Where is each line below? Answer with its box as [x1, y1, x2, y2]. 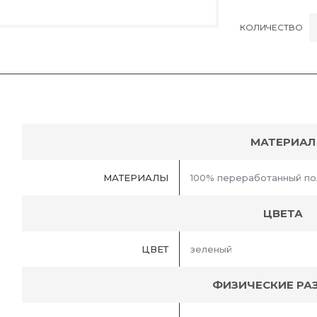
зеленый [190, 243, 232, 255]
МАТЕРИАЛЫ [103, 172, 168, 184]
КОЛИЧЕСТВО [240, 21, 303, 33]
